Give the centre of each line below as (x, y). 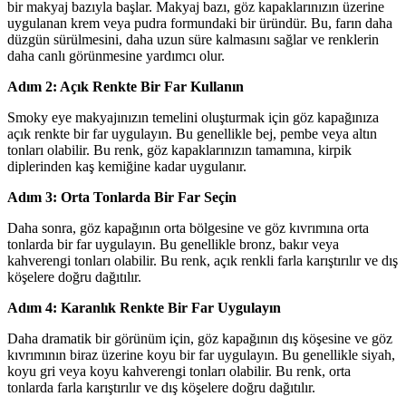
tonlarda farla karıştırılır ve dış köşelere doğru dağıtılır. (161, 388)
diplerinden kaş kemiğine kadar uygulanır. (127, 167)
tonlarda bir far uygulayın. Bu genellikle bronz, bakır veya (173, 245)
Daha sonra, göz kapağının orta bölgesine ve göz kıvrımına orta (188, 228)
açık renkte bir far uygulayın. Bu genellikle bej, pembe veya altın (192, 134)
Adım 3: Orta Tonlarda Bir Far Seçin (122, 198)
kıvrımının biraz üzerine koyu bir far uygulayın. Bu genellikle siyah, (201, 355)
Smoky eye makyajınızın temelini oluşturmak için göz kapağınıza (193, 118)
